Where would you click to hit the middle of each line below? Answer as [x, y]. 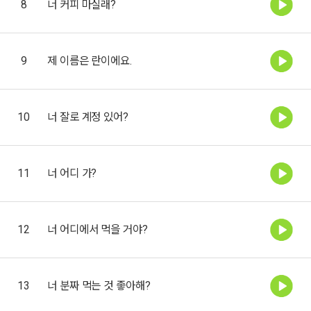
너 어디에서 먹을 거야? [98, 229]
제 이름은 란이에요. [90, 60]
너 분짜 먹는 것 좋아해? [99, 285]
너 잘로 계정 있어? [88, 117]
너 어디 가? [72, 173]
